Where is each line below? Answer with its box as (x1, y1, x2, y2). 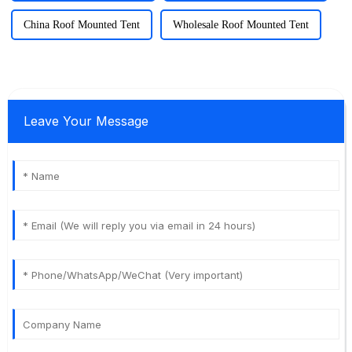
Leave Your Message (23, 112, 148, 129)
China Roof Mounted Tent (23, 18, 140, 31)
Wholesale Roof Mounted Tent (172, 18, 309, 31)
